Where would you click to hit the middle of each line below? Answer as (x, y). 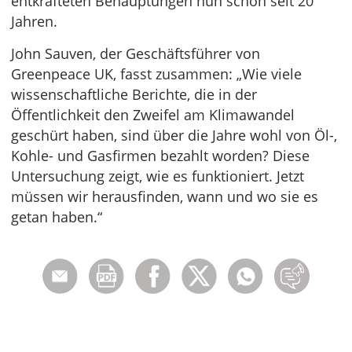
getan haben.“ (57, 217)
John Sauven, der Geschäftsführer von (136, 53)
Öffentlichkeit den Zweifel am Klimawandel (153, 115)
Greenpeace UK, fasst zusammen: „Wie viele (156, 74)
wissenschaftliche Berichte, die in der (134, 94)
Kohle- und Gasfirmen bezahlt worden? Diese (160, 156)
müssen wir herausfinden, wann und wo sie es (165, 196)
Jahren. (34, 21)
